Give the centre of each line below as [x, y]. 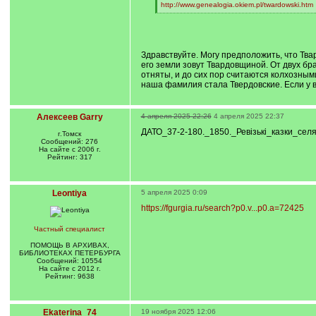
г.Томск [69, 134]
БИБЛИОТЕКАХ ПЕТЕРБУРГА [69, 253]
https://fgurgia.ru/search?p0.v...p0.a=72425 [222, 208]
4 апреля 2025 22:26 [176, 116]
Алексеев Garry [69, 117]
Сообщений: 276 [69, 141]
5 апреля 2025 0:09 [174, 192]
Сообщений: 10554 [69, 261]
